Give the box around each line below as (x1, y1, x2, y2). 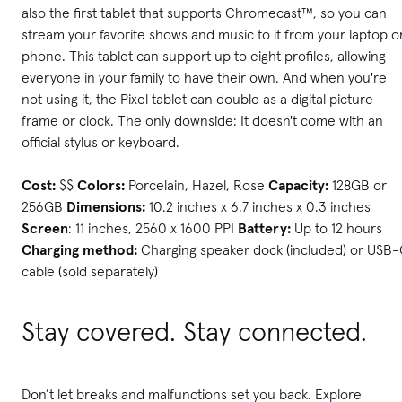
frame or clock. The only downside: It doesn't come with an (22, 110, 383, 129)
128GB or (332, 175, 387, 194)
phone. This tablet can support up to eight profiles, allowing (22, 46, 386, 65)
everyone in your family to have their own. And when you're (22, 67, 387, 86)
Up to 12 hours (291, 218, 382, 237)
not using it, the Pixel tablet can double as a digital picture (22, 89, 373, 108)
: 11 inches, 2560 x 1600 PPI (68, 218, 238, 237)
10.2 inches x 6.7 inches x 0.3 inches (149, 197, 371, 215)
